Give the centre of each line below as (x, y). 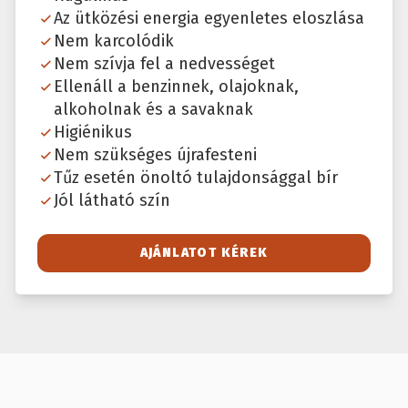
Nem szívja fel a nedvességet (164, 64)
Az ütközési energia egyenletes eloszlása (209, 19)
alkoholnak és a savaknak (153, 110)
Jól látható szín (112, 201)
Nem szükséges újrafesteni (155, 155)
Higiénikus (93, 133)
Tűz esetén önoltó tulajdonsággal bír (196, 178)
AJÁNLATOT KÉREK (204, 253)
